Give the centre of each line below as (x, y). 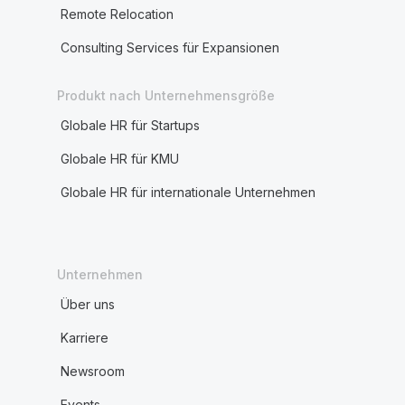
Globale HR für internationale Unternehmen (188, 192)
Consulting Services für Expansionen (170, 47)
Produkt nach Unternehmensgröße (165, 95)
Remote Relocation (117, 14)
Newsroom (92, 371)
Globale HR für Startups (130, 125)
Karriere (84, 338)
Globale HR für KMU (119, 159)
